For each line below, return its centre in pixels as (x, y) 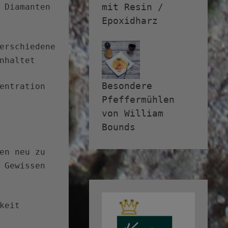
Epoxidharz (130, 21)
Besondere (127, 86)
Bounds (119, 127)
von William (133, 113)
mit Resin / (133, 7)
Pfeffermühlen (138, 100)
